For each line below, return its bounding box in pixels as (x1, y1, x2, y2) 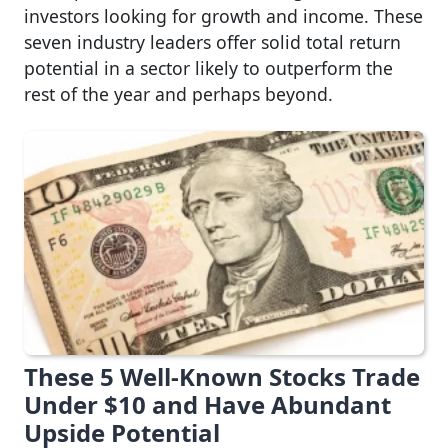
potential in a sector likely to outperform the (24, 56, 393, 81)
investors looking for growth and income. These (24, 4, 423, 29)
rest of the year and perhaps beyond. (24, 82, 333, 107)
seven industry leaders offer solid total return (24, 30, 401, 55)
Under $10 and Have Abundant (24, 388, 391, 422)
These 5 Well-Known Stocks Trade (24, 360, 420, 394)
